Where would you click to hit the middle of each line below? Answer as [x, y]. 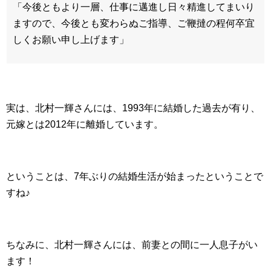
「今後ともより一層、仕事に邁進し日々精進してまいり [134, 7]
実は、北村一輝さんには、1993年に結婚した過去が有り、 [133, 108]
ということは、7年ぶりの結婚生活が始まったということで [135, 177]
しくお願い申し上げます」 [71, 40]
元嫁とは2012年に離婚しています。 [85, 125]
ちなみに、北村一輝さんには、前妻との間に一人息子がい [132, 245]
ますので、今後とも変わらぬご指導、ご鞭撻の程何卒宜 [134, 24]
